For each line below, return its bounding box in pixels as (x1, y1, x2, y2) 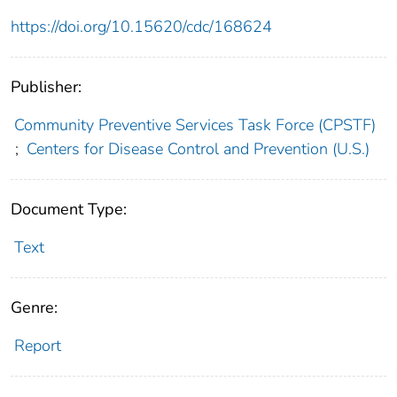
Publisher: (11, 76, 82, 98)
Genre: (11, 297, 58, 319)
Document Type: (11, 198, 127, 221)
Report (13, 335, 61, 357)
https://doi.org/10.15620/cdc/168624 (11, 16, 272, 38)
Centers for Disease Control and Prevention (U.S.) (26, 138, 370, 160)
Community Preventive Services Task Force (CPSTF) (13, 114, 376, 136)
